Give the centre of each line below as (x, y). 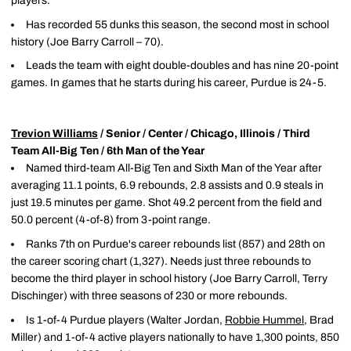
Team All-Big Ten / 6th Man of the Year (108, 151)
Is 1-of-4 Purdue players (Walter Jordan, (125, 320)
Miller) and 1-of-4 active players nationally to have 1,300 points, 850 (175, 337)
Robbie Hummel (264, 320)
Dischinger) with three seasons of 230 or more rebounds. (149, 296)
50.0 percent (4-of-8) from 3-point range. (111, 220)
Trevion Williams (54, 134)
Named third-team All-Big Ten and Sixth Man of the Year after (174, 168)
